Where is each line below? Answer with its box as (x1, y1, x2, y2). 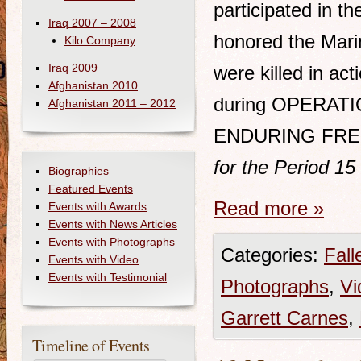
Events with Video (48, 253, 139, 266)
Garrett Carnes (221, 307, 348, 329)
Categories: (221, 244, 324, 266)
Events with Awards (48, 200, 147, 213)
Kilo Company (64, 34, 135, 47)
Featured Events (48, 182, 133, 195)
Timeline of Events (32, 334, 150, 356)
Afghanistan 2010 (48, 79, 138, 92)
